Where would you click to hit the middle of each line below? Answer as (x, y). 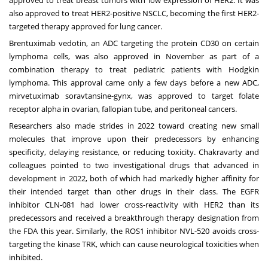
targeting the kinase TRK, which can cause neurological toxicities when (134, 244)
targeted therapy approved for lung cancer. (86, 27)
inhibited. (27, 258)
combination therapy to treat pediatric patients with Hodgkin (134, 70)
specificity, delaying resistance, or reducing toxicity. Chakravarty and (134, 152)
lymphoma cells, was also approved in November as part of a (134, 57)
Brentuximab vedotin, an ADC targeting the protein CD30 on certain (134, 43)
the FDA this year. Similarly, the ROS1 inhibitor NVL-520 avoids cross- (134, 231)
